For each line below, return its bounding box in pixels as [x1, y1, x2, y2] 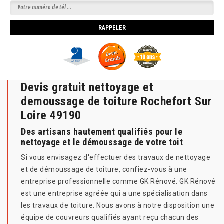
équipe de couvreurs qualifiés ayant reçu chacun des [21, 213, 199, 222]
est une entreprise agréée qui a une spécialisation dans [21, 189, 208, 198]
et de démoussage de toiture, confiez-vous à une [21, 165, 187, 174]
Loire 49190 [21, 108, 81, 123]
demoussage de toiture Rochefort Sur [21, 94, 212, 109]
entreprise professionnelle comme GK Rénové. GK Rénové [21, 177, 216, 186]
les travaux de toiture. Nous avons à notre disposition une [21, 201, 214, 210]
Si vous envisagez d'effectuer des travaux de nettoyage [21, 153, 210, 162]
